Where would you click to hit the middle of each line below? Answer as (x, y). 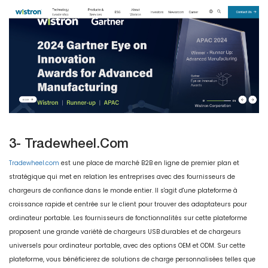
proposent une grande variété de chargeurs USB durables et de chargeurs (125, 232)
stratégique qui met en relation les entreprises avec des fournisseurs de (122, 176)
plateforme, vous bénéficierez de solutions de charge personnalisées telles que (132, 259)
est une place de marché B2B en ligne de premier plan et (149, 163)
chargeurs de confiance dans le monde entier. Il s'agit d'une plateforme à (123, 190)
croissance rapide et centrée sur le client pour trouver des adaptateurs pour (128, 204)
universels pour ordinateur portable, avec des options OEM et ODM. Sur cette (127, 245)
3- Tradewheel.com (69, 143)
